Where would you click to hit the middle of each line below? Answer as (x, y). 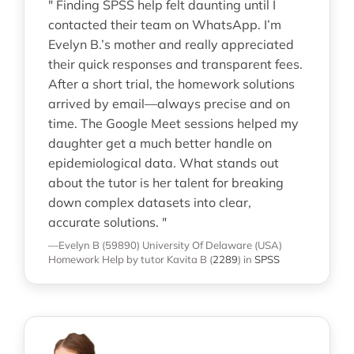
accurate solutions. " (107, 222)
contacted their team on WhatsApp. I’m (164, 24)
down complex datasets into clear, (149, 202)
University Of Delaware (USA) (212, 245)
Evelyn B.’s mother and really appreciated (171, 44)
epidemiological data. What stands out (163, 162)
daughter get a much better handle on (160, 143)
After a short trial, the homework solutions (171, 83)
